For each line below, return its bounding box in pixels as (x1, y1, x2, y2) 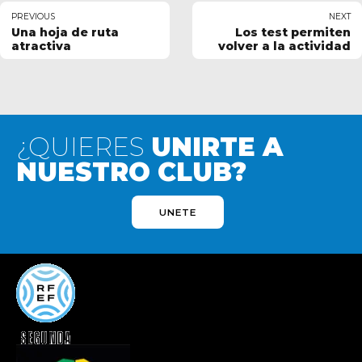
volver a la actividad (218, 39, 351, 54)
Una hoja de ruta (11, 25, 119, 40)
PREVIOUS (11, 11, 55, 23)
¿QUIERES (16, 132, 151, 163)
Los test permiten (235, 25, 351, 40)
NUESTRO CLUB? (16, 157, 246, 188)
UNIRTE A (151, 132, 283, 163)
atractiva (11, 39, 71, 54)
